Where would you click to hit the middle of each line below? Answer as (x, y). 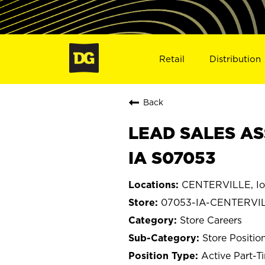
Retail (172, 59)
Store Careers (211, 220)
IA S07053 (172, 157)
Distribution (235, 59)
